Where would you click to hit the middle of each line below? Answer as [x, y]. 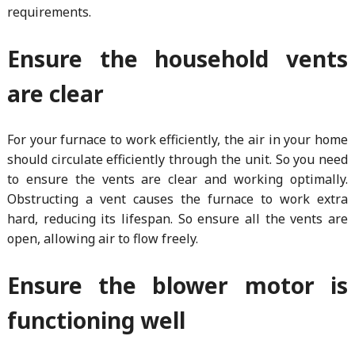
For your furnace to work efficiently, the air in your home [177, 139]
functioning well [96, 320]
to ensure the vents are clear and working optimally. [177, 179]
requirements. [49, 11]
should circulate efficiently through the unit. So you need [177, 159]
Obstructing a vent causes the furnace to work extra [177, 198]
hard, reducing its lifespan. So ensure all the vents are [177, 218]
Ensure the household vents [177, 58]
